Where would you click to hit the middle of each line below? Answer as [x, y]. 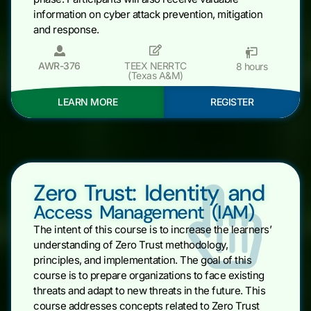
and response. [66, 29]
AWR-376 [59, 65]
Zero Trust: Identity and [149, 193]
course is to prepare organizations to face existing [149, 275]
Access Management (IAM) [144, 212]
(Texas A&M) [155, 75]
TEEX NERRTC [155, 65]
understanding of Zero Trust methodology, [131, 244]
